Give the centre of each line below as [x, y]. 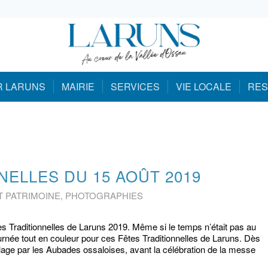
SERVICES [135, 86]
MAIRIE [78, 86]
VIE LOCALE [203, 86]
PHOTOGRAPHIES [104, 195]
